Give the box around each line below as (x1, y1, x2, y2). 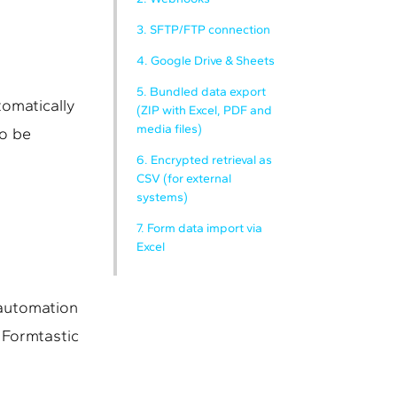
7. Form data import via (136, 221, 262, 236)
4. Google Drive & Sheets (136, 53, 275, 68)
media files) (136, 121, 202, 136)
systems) (136, 190, 188, 205)
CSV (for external (136, 171, 231, 186)
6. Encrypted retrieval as (136, 152, 272, 167)
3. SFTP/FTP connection (136, 22, 270, 37)
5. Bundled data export (136, 84, 266, 99)
